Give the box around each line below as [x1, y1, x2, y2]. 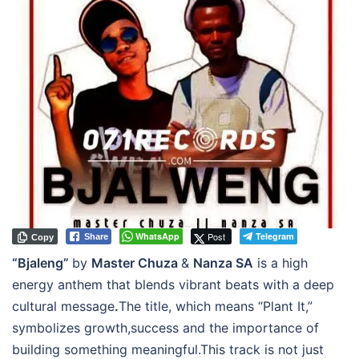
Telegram [256, 229, 294, 242]
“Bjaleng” [12, 254, 72, 271]
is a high [253, 254, 308, 271]
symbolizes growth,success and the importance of [12, 319, 319, 336]
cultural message [12, 297, 115, 314]
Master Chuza [91, 254, 181, 271]
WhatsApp [135, 229, 179, 242]
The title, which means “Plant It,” [119, 297, 313, 314]
